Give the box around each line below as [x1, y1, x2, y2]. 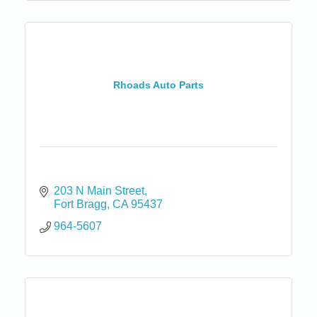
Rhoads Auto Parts [113, 79, 204, 91]
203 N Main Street [54, 185, 144, 197]
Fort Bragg [54, 198, 107, 211]
